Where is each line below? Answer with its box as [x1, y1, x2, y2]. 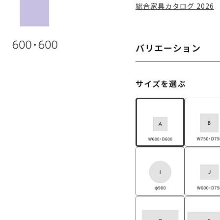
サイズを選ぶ [136, 78, 186, 89]
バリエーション [136, 41, 201, 54]
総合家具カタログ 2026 [136, 1, 214, 11]
